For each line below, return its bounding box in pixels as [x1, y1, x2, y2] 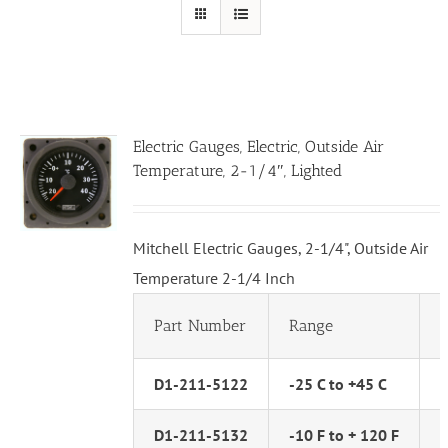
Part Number [154, 316, 247, 336]
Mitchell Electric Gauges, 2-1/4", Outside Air [133, 238, 429, 259]
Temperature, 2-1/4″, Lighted [133, 161, 343, 181]
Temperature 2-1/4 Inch [133, 268, 296, 289]
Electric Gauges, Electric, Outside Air [133, 137, 385, 157]
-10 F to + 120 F [289, 425, 400, 446]
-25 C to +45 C [289, 374, 388, 395]
